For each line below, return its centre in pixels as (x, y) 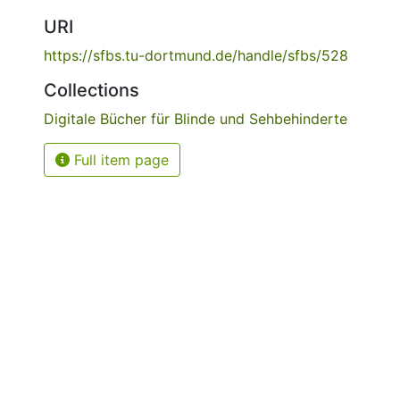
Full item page (119, 160)
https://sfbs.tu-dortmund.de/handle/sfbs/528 (196, 55)
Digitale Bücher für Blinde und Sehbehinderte (196, 119)
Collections (92, 90)
